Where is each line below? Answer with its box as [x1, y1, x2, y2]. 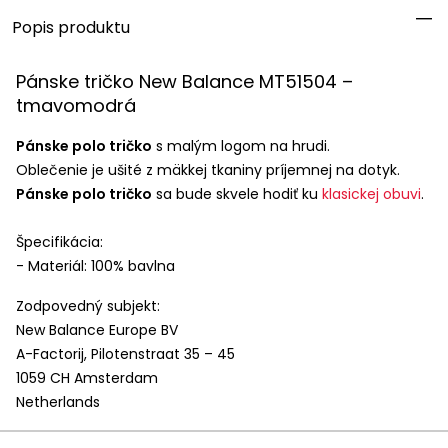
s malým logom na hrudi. [152, 136, 330, 156]
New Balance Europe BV [16, 320, 178, 340]
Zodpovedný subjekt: [16, 296, 160, 316]
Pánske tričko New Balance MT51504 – [16, 69, 353, 94]
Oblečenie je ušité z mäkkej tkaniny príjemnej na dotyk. [16, 160, 400, 180]
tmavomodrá [16, 93, 136, 118]
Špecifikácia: [16, 232, 103, 252]
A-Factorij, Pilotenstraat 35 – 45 [16, 344, 235, 364]
